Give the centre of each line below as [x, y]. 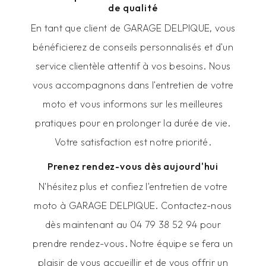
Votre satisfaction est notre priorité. [133, 142]
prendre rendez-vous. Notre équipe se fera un [133, 243]
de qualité [133, 8]
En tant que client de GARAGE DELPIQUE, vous [133, 28]
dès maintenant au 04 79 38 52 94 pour [133, 224]
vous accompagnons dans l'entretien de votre [133, 85]
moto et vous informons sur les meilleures [133, 104]
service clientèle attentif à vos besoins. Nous [133, 66]
